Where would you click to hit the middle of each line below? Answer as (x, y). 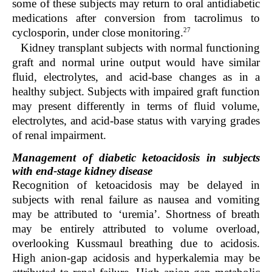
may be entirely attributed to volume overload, (136, 228)
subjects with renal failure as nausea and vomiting (136, 199)
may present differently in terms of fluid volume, (136, 106)
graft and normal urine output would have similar (136, 62)
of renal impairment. (59, 135)
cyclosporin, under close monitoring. (98, 33)
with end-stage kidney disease (82, 171)
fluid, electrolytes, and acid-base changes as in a (136, 76)
